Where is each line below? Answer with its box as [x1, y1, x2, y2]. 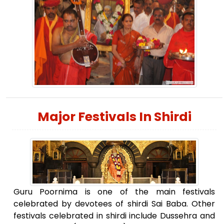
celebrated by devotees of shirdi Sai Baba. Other [13, 197, 215, 209]
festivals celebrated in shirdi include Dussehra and [13, 209, 215, 221]
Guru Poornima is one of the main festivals [13, 185, 215, 197]
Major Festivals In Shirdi [37, 107, 191, 125]
